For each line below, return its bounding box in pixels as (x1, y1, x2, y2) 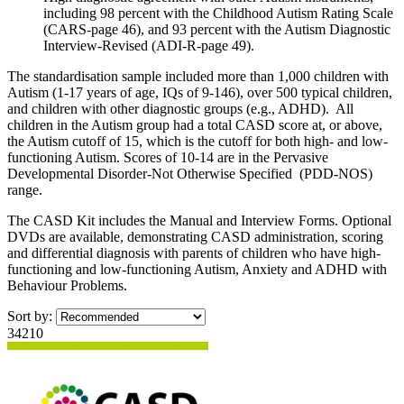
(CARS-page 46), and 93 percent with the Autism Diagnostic (43, 21, 390, 37)
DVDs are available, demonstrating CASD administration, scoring (7, 228, 383, 244)
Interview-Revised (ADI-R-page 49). (43, 37, 254, 53)
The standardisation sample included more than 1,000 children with (7, 68, 389, 84)
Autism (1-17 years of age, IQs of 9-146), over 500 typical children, (7, 84, 392, 100)
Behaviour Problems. (7, 277, 127, 293)
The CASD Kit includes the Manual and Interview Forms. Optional (7, 212, 391, 228)
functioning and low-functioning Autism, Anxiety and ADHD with (7, 261, 387, 277)
